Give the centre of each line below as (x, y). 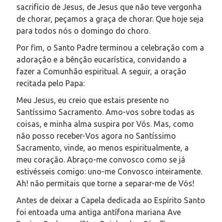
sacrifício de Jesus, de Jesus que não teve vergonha (109, 7)
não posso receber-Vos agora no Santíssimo (96, 136)
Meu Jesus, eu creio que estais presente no (93, 100)
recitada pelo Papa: (51, 83)
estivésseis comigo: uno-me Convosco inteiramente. (109, 171)
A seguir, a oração (154, 71)
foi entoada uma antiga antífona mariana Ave (99, 212)
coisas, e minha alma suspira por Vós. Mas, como (105, 124)
